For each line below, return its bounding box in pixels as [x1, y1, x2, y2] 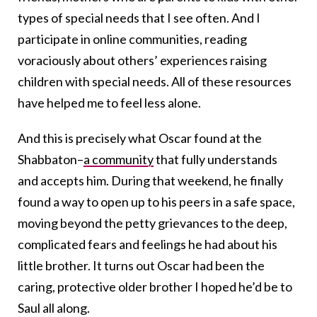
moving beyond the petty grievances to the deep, [18, 215, 287, 231]
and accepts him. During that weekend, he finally [18, 173, 283, 189]
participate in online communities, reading [18, 31, 247, 47]
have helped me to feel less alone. [18, 95, 201, 111]
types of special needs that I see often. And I [18, 10, 260, 26]
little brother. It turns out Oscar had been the [18, 258, 265, 274]
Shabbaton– [18, 151, 83, 168]
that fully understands [154, 151, 277, 168]
